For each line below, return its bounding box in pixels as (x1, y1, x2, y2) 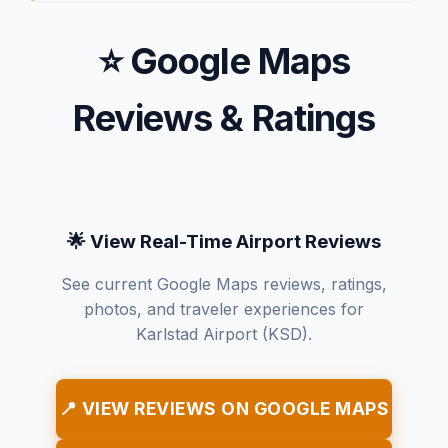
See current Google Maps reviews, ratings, (61, 273, 387, 294)
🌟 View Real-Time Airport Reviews (67, 229, 381, 253)
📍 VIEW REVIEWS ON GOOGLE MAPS (58, 397, 390, 419)
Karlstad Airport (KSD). (136, 323, 312, 344)
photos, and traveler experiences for (84, 298, 364, 319)
